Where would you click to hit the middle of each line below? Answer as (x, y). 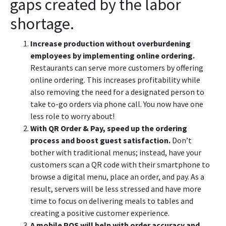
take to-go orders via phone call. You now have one (117, 104)
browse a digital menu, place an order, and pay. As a (117, 176)
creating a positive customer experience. (100, 213)
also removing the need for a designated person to (117, 92)
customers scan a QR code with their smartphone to (120, 164)
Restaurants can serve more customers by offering (117, 67)
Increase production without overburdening (110, 43)
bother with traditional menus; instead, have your (116, 152)
